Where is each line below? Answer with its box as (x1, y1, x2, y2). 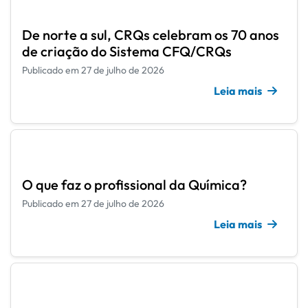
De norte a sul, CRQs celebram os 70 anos (22, 26, 279, 44)
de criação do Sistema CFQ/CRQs (22, 43, 234, 60)
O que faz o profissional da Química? (22, 176, 247, 194)
